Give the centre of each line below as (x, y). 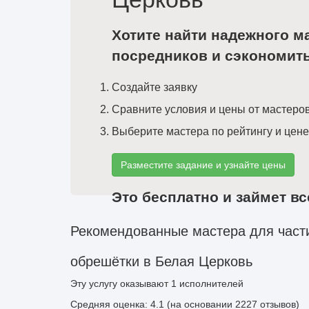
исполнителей (210, 283)
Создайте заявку (154, 87)
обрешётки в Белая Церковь (161, 261)
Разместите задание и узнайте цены (203, 165)
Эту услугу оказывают (121, 283)
